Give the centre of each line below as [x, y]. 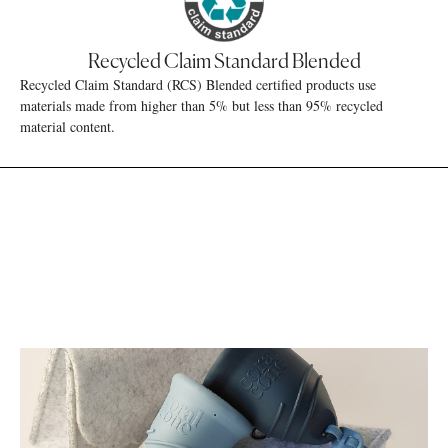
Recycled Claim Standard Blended [224, 62]
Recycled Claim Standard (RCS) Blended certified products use [198, 84]
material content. [67, 126]
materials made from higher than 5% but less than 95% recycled [201, 105]
